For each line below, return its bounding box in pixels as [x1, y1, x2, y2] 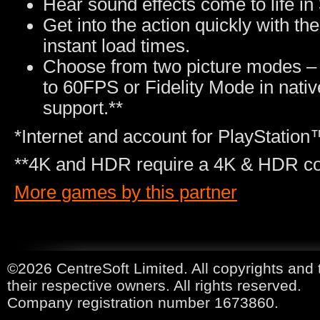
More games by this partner [14, 182, 237, 202]
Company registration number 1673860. [7, 294, 279, 311]
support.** [43, 98, 123, 118]
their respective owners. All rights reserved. [7, 277, 301, 294]
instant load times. [43, 36, 190, 56]
